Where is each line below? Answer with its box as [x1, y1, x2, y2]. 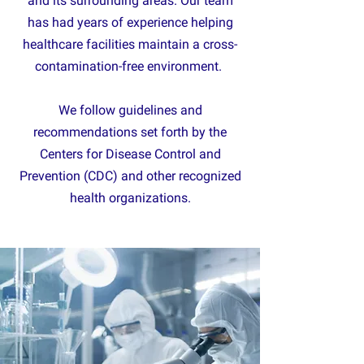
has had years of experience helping [27, 15, 233, 30]
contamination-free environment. [35, 58, 225, 74]
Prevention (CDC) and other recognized [19, 168, 241, 184]
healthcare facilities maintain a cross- [23, 37, 237, 52]
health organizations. [69, 190, 191, 206]
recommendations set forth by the [33, 124, 227, 140]
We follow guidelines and [58, 102, 202, 118]
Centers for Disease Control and [39, 146, 221, 162]
